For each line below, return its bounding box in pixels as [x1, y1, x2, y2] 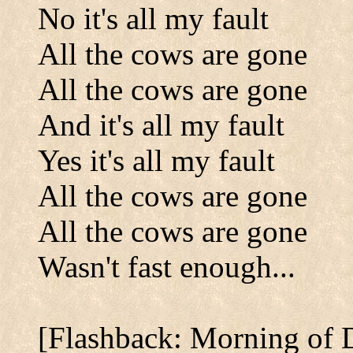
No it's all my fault [38, 2, 269, 35]
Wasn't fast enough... [38, 250, 295, 284]
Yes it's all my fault [38, 143, 275, 177]
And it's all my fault [38, 108, 284, 142]
